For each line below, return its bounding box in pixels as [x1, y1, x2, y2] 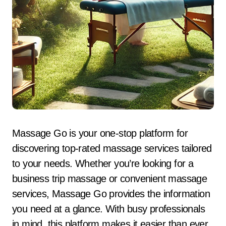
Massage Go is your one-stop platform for [12, 128, 21, 139]
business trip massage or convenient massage [12, 173, 207, 184]
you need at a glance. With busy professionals [12, 203, 205, 214]
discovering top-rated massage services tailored [12, 143, 212, 154]
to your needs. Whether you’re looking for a [12, 158, 194, 169]
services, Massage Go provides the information [12, 188, 210, 199]
